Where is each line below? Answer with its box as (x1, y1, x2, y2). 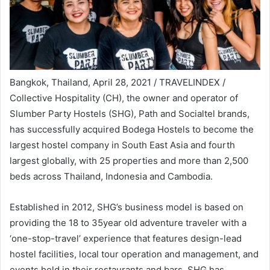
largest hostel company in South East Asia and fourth (10, 139, 235, 151)
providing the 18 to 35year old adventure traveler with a (10, 217, 246, 229)
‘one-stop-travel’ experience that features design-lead (10, 233, 242, 245)
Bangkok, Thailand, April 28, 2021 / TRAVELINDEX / (10, 77, 225, 89)
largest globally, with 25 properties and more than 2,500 (10, 155, 248, 167)
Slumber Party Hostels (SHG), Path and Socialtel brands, (10, 108, 250, 120)
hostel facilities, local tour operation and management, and (10, 248, 259, 260)
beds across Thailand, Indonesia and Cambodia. (10, 171, 213, 183)
